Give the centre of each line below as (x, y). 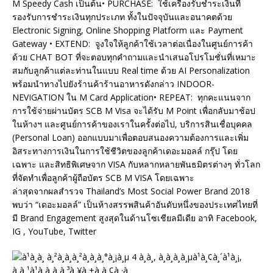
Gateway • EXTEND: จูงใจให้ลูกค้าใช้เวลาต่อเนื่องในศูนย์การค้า (133, 44)
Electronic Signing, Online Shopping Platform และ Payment (128, 30)
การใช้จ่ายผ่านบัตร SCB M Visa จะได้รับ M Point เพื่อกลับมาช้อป (134, 111)
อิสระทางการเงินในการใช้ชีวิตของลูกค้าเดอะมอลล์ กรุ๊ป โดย (125, 151)
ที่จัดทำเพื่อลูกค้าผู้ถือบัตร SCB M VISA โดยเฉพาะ (103, 178)
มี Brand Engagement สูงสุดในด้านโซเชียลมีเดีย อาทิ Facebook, (135, 218)
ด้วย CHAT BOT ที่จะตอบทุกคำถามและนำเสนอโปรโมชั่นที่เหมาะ (134, 57)
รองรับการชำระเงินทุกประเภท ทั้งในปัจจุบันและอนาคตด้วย (122, 17)
